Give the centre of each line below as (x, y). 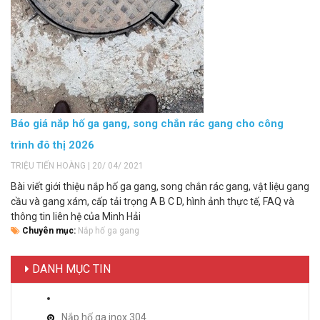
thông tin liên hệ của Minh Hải (76, 216)
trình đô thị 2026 (52, 145)
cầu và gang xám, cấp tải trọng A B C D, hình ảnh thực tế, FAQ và (152, 201)
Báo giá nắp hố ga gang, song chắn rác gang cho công (147, 123)
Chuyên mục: (49, 230)
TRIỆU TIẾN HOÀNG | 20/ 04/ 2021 (77, 165)
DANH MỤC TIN (70, 269)
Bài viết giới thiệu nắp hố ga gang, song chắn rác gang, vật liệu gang (160, 186)
